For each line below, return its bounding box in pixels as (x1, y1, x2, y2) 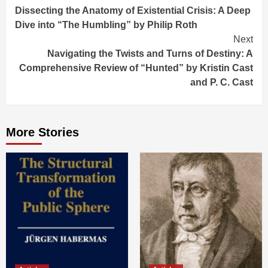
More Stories (6, 126, 79, 139)
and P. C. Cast (190, 77, 253, 88)
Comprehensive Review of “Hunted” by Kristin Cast (19, 63, 253, 74)
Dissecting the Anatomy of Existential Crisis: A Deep (15, 5, 251, 16)
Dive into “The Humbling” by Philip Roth (15, 20, 197, 31)
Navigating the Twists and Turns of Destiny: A (47, 48, 253, 59)
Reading (14, 8, 85, 29)
